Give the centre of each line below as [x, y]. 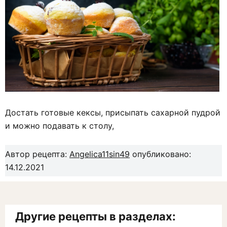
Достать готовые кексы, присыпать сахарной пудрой [113, 113]
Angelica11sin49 [100, 154]
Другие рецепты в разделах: [96, 217]
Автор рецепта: [37, 154]
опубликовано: [160, 154]
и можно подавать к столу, [60, 126]
